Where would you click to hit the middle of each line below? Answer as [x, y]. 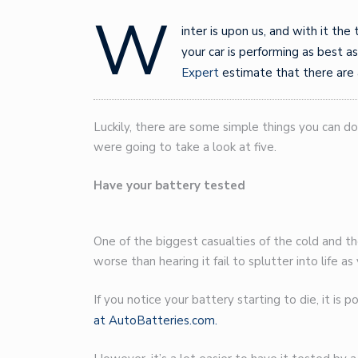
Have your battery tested [169, 185]
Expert [200, 72]
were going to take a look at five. [185, 147]
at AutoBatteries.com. [155, 321]
